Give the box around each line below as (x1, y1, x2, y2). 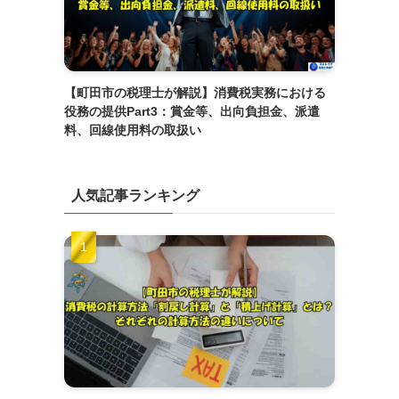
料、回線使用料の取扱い (64, 122, 201, 137)
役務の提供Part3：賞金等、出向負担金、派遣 (64, 103, 320, 118)
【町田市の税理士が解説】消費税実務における (64, 85, 326, 100)
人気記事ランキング (71, 187, 199, 203)
